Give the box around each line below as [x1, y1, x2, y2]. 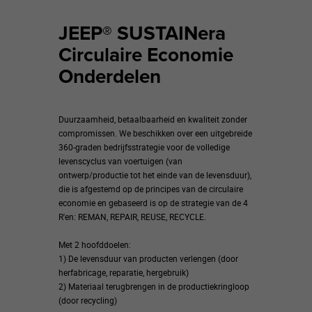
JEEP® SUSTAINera [58, 21, 226, 45]
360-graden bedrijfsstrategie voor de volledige [58, 141, 230, 153]
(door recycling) [58, 294, 117, 306]
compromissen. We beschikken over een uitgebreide [58, 127, 252, 139]
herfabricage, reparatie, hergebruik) [58, 266, 189, 278]
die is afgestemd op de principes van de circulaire [58, 182, 243, 194]
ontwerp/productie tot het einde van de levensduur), [58, 169, 251, 180]
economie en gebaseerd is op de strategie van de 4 [58, 196, 248, 208]
